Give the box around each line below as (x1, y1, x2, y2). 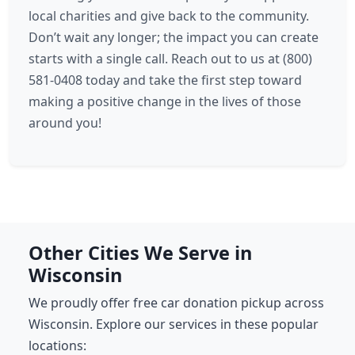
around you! (29, 114, 101, 132)
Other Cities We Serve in (29, 240, 252, 265)
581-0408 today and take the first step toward (29, 71, 302, 89)
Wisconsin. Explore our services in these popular (29, 315, 319, 333)
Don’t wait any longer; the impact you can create (29, 29, 319, 46)
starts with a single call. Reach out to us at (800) (29, 50, 312, 67)
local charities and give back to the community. (29, 7, 309, 25)
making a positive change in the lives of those (29, 93, 301, 110)
